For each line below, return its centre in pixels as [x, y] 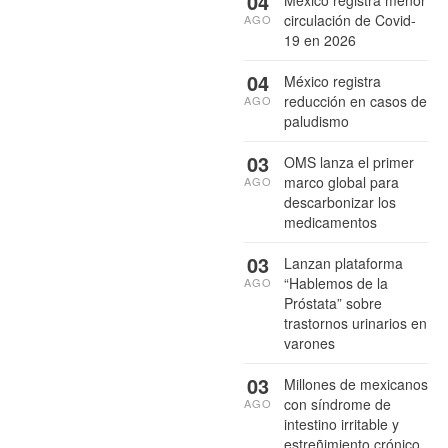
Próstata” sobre [333, 302]
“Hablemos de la [336, 282]
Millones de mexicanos [356, 383]
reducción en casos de [355, 100]
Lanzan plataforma [343, 262]
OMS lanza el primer [349, 161]
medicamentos [330, 221]
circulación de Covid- [350, 19]
